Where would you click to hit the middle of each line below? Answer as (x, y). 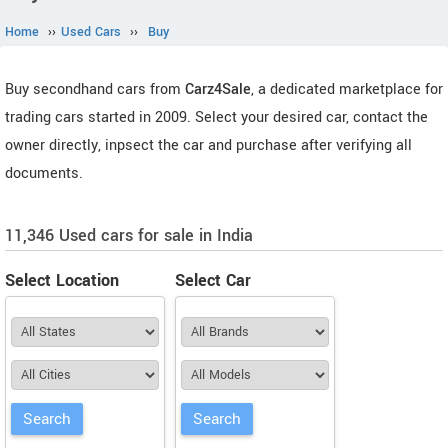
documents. (44, 173)
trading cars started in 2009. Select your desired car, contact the (216, 117)
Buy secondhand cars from (95, 89)
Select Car (213, 280)
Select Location (62, 280)
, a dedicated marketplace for (347, 89)
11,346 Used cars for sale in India (129, 235)
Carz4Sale (218, 89)
